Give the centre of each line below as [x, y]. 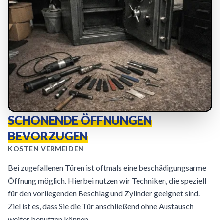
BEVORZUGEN [48, 136]
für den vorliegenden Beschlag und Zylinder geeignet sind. [104, 193]
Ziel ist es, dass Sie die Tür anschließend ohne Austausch [101, 206]
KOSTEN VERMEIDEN [46, 149]
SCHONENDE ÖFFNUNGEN [80, 120]
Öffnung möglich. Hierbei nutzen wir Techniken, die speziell [107, 180]
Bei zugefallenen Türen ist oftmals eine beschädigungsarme [107, 168]
